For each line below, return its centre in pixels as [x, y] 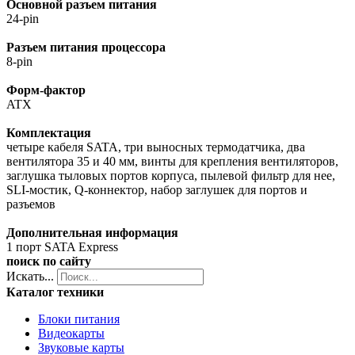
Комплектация [49, 133]
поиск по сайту [49, 261]
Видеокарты [71, 334]
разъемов [31, 204]
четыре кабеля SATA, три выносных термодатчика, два [156, 147]
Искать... [30, 277]
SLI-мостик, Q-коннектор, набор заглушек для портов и [157, 190]
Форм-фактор [46, 90]
